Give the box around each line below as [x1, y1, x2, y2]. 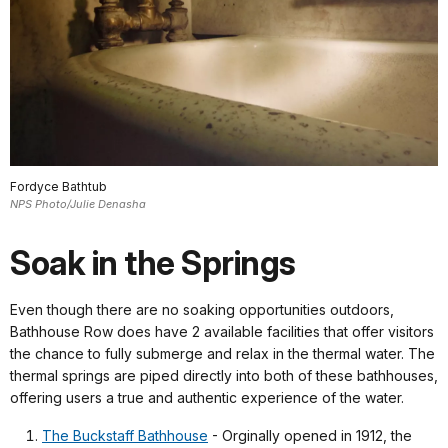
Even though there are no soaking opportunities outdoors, [10, 300, 394, 318]
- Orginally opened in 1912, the [208, 426, 412, 444]
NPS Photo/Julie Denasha [10, 196, 146, 211]
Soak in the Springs [10, 242, 296, 283]
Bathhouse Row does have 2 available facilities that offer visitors [10, 322, 434, 340]
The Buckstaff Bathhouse [42, 426, 208, 444]
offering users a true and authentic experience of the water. [10, 388, 404, 406]
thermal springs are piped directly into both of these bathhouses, [10, 366, 438, 384]
